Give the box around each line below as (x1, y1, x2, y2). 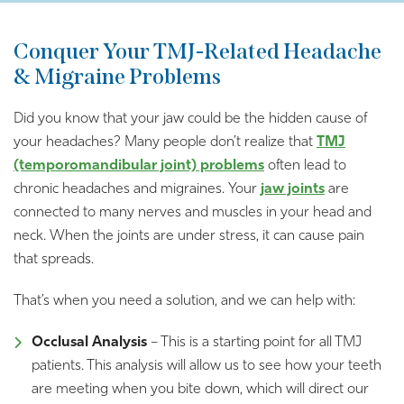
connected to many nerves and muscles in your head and (14, 206, 372, 221)
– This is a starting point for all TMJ (147, 335, 362, 351)
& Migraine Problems (14, 64, 221, 90)
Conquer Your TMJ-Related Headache (14, 39, 381, 65)
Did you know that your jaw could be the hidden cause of (14, 112, 367, 127)
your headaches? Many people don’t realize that (14, 135, 317, 151)
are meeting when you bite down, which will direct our (32, 382, 369, 398)
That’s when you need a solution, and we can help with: (14, 294, 355, 309)
